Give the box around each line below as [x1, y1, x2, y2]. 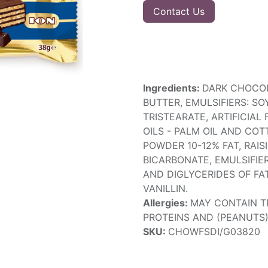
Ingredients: [143, 82, 202, 94]
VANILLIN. [143, 182, 188, 194]
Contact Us [153, 5, 205, 17]
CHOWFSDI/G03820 [168, 226, 260, 237]
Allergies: [143, 197, 190, 209]
